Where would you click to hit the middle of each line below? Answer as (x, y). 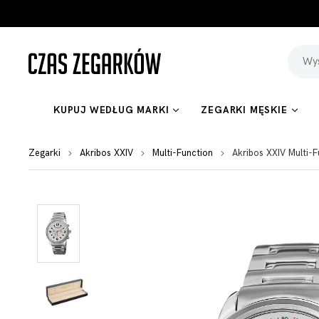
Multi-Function (183, 153)
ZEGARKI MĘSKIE (244, 110)
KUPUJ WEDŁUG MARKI (111, 110)
